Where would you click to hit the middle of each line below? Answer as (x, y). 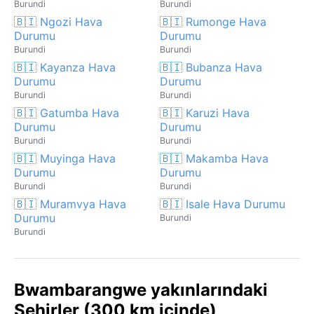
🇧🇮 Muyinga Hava (65, 158)
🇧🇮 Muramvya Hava (70, 204)
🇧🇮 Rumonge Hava (213, 21)
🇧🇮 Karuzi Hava (205, 112)
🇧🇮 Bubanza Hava (211, 67)
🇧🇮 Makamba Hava (214, 158)
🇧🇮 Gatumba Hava (67, 112)
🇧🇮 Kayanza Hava (65, 67)
